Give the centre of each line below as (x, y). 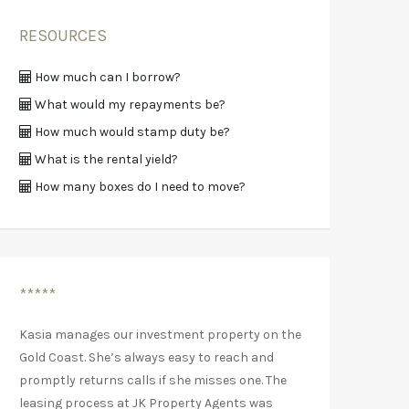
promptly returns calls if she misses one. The (153, 380)
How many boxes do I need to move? (139, 186)
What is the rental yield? (105, 159)
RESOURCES (63, 35)
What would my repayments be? (129, 104)
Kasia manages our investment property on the (160, 334)
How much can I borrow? (106, 77)
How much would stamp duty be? (131, 131)
